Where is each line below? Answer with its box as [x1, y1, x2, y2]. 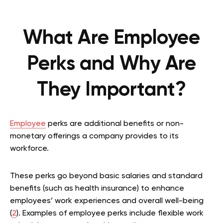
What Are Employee [23, 28, 200, 48]
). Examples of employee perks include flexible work [16, 210, 204, 218]
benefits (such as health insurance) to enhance [10, 185, 184, 193]
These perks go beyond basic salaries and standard [10, 172, 203, 180]
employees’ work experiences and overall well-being [10, 197, 204, 205]
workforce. [10, 145, 51, 153]
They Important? [37, 80, 186, 100]
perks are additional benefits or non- [46, 120, 184, 128]
